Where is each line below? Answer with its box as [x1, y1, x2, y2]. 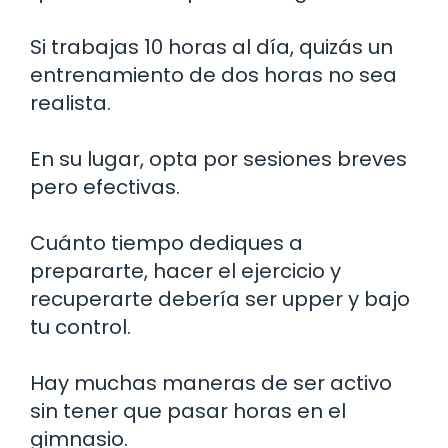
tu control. [30, 312, 131, 341]
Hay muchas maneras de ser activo [30, 368, 392, 397]
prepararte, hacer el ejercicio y [30, 256, 341, 285]
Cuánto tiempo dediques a [30, 228, 303, 257]
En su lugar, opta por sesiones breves [30, 144, 407, 173]
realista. [30, 88, 111, 117]
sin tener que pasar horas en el [30, 396, 346, 425]
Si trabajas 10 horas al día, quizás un [30, 32, 393, 61]
